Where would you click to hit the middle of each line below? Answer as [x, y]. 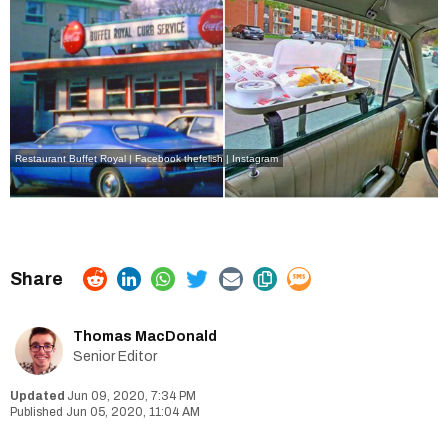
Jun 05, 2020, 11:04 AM [133, 411]
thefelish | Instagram [231, 158]
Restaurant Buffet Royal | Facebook [98, 158]
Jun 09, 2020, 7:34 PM [131, 395]
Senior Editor [115, 356]
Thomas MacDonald [145, 336]
